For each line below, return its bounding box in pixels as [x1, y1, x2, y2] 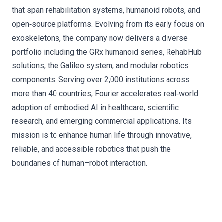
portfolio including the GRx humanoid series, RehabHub [12, 47, 202, 57]
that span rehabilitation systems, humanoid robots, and [12, 5, 200, 15]
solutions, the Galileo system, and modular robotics [12, 61, 189, 71]
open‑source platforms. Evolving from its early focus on [12, 19, 204, 29]
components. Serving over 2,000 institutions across [12, 75, 190, 85]
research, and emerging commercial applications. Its [12, 116, 192, 126]
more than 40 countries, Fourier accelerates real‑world [12, 89, 198, 99]
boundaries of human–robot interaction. [12, 158, 147, 168]
